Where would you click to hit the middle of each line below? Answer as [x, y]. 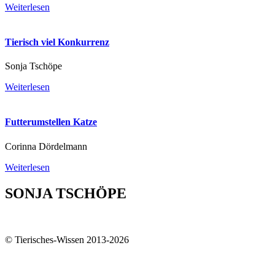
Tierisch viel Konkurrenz [57, 42]
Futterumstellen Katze [51, 122]
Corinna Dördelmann [46, 146]
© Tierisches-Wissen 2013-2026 [67, 240]
